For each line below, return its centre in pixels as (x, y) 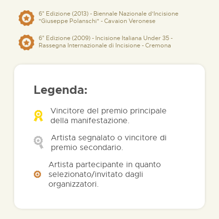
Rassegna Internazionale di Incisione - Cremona (105, 45)
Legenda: (61, 90)
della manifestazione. (90, 120)
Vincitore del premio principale (109, 111)
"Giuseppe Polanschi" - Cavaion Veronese (97, 21)
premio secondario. (87, 147)
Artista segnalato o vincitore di (109, 138)
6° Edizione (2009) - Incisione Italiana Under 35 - (106, 38)
